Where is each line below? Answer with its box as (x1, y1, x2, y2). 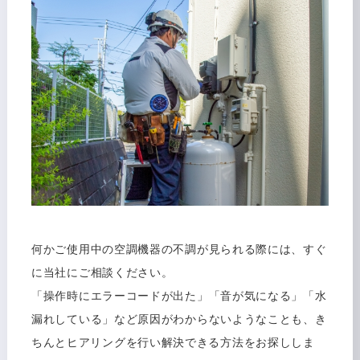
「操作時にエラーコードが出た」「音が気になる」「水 (31, 289, 327, 303)
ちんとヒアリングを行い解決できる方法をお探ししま (31, 336, 315, 350)
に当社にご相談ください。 (31, 266, 174, 280)
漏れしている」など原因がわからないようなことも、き (31, 313, 327, 326)
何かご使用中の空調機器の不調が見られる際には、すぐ (31, 243, 327, 256)
